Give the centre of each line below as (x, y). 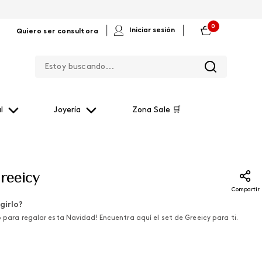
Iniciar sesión (152, 30)
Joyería (68, 110)
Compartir (245, 190)
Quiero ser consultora (57, 32)
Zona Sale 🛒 (156, 110)
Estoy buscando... (170, 56)
